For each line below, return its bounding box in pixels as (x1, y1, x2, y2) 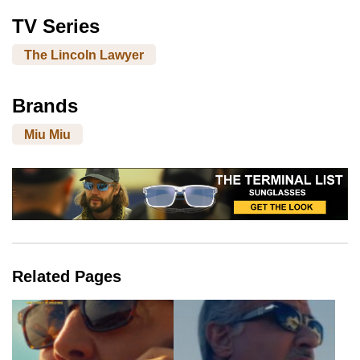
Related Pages (12, 268, 121, 286)
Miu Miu (24, 127, 71, 141)
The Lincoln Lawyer (24, 47, 144, 62)
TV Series (12, 15, 100, 38)
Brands (12, 95, 78, 117)
